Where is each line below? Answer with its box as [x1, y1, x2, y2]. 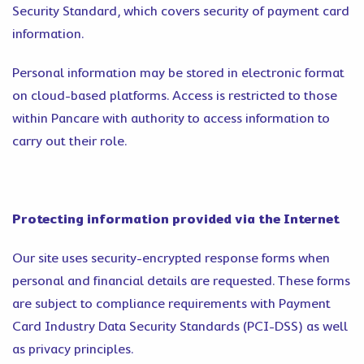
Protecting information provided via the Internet [12, 212, 340, 227]
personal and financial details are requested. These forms [12, 274, 350, 288]
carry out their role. [12, 134, 127, 149]
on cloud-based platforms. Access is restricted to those [12, 89, 337, 103]
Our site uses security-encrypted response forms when [12, 251, 330, 266]
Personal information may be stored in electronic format [12, 66, 344, 80]
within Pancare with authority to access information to [12, 111, 330, 126]
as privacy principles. [12, 342, 133, 357]
